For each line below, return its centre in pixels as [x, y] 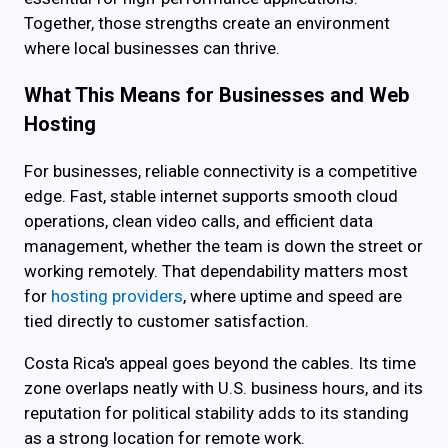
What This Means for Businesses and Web [216, 96]
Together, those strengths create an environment [207, 23]
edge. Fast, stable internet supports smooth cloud [211, 196]
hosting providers [117, 296]
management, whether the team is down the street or [223, 246]
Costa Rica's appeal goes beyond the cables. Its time [220, 363]
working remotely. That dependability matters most [216, 271]
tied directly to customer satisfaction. [166, 321]
